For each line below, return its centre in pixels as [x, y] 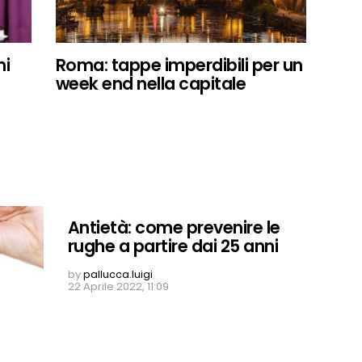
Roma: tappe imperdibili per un [179, 65]
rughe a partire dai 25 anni [173, 246]
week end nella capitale [151, 83]
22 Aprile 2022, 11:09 [118, 286]
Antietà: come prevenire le [174, 228]
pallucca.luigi [118, 274]
